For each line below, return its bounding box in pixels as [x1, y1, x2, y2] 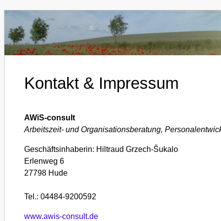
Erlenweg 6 [24, 157, 64, 165]
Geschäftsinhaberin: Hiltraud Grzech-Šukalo [24, 145, 178, 153]
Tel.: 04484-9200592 [24, 192, 96, 201]
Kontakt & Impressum [24, 74, 179, 92]
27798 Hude [24, 169, 68, 177]
